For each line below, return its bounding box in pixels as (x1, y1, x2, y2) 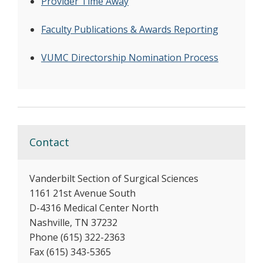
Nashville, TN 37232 (29, 216, 117, 230)
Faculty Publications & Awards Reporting (41, 23, 218, 36)
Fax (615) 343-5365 (29, 245, 111, 259)
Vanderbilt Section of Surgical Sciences (29, 172, 198, 186)
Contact (29, 135, 69, 150)
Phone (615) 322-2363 (29, 231, 125, 244)
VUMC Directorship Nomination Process (41, 51, 218, 65)
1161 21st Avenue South (29, 187, 136, 200)
